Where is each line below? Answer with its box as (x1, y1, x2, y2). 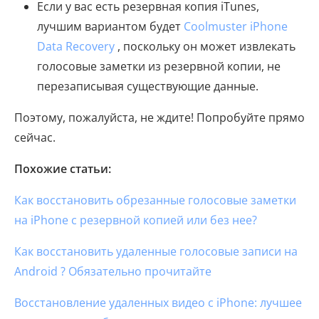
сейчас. (14, 130, 56, 146)
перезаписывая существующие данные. (37, 78, 258, 95)
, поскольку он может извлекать (115, 38, 296, 55)
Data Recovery (37, 38, 115, 55)
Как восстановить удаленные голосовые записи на (14, 244, 298, 260)
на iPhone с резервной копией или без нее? (14, 212, 257, 229)
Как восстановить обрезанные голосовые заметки (14, 192, 296, 209)
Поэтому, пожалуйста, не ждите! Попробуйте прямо (14, 110, 305, 126)
